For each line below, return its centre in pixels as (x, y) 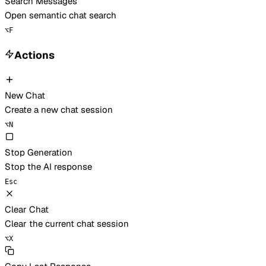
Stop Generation (39, 152)
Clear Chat (27, 209)
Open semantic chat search (61, 15)
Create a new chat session (59, 109)
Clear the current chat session (67, 223)
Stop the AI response (48, 166)
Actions (34, 55)
